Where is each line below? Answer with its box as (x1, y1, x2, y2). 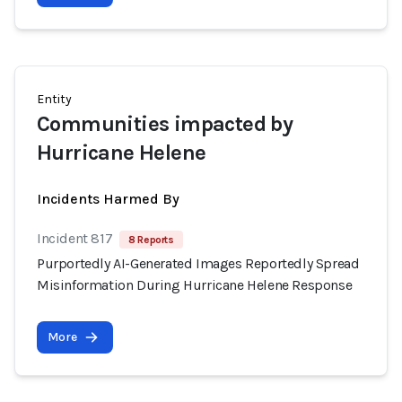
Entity (37, 92, 72, 107)
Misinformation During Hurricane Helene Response (37, 276, 353, 293)
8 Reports (128, 233, 174, 246)
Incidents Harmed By (37, 190, 179, 207)
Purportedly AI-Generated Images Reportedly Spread (37, 255, 360, 272)
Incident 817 (37, 230, 113, 247)
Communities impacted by (37, 111, 293, 136)
